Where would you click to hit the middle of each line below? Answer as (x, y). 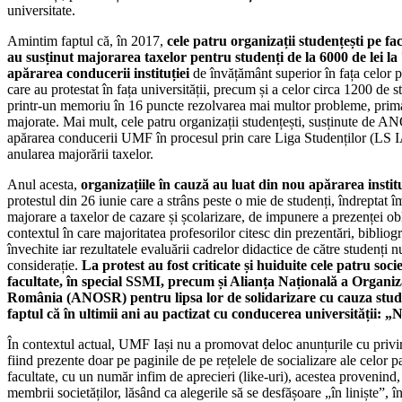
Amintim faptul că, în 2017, (87, 41)
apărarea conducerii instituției (98, 74)
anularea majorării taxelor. (80, 154)
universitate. (41, 11)
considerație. (44, 266)
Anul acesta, (44, 185)
